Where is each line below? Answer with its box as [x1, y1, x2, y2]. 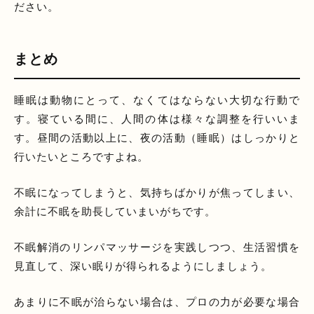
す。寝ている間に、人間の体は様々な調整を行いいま [14, 111, 300, 125]
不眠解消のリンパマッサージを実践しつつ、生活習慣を [14, 240, 300, 254]
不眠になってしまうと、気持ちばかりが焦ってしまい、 [14, 185, 300, 199]
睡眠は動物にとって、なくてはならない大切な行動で [14, 93, 300, 107]
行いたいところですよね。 [14, 149, 149, 163]
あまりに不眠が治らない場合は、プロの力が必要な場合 [14, 294, 300, 308]
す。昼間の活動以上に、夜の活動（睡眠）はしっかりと [14, 130, 300, 144]
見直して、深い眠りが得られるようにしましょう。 [14, 259, 272, 273]
